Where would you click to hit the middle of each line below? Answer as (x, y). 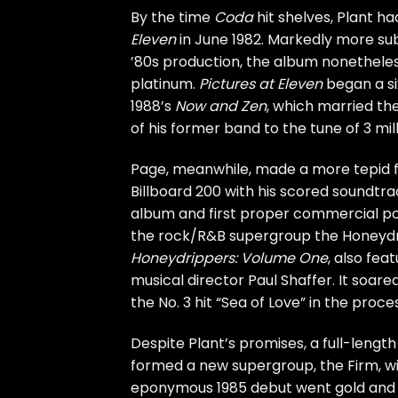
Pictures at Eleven (261, 84)
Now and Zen (221, 107)
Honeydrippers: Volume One (229, 258)
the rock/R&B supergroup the (236, 235)
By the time (172, 18)
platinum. (165, 84)
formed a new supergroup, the (239, 365)
